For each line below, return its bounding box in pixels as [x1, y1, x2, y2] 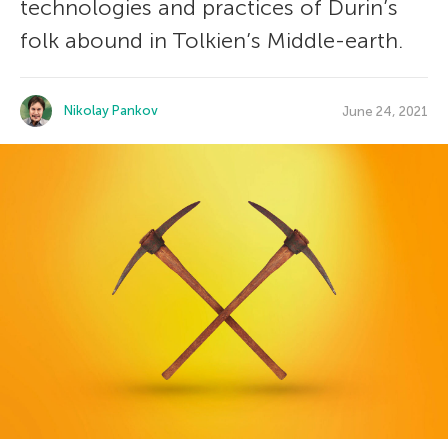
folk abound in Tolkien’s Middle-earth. [20, 27, 403, 54]
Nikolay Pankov [64, 103, 158, 118]
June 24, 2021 [342, 103, 428, 119]
